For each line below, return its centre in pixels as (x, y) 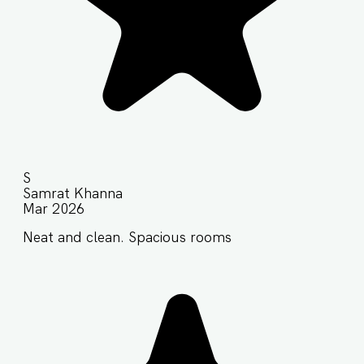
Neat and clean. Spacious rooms (127, 237)
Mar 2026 (54, 209)
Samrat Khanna (73, 193)
